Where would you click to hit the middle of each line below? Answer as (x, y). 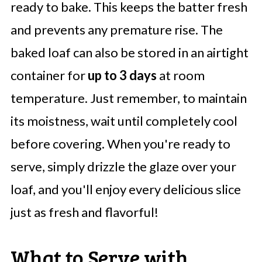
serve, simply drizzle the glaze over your (123, 167)
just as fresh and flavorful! (84, 212)
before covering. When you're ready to (120, 144)
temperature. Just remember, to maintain (128, 98)
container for (49, 75)
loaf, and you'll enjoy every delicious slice (125, 189)
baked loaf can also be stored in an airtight (129, 53)
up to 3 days (122, 75)
